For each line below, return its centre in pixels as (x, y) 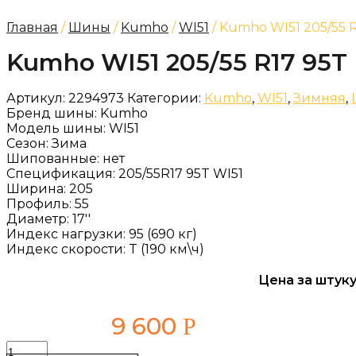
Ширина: (38, 189)
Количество (37, 347)
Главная (32, 27)
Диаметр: (39, 219)
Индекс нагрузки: (68, 234)
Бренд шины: (53, 113)
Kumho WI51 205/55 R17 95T (177, 62)
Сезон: (29, 143)
